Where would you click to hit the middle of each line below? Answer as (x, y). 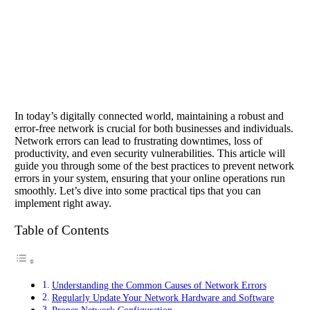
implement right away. (63, 203)
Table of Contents (62, 230)
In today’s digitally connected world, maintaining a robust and (149, 116)
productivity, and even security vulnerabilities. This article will (150, 153)
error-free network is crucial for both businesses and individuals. (154, 128)
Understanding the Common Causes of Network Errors (159, 285)
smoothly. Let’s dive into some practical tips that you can (138, 190)
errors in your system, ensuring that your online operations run (150, 178)
